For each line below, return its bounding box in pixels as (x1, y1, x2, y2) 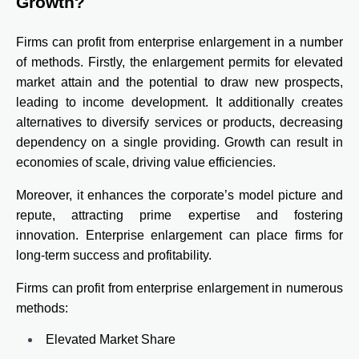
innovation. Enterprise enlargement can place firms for (16, 228, 343, 243)
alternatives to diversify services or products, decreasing (16, 115, 343, 130)
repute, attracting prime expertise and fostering (16, 208, 343, 223)
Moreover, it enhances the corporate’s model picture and (16, 188, 343, 203)
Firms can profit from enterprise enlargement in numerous (16, 281, 343, 296)
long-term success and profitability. (16, 248, 212, 263)
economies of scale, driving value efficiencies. (16, 155, 279, 170)
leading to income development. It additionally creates (16, 95, 343, 110)
